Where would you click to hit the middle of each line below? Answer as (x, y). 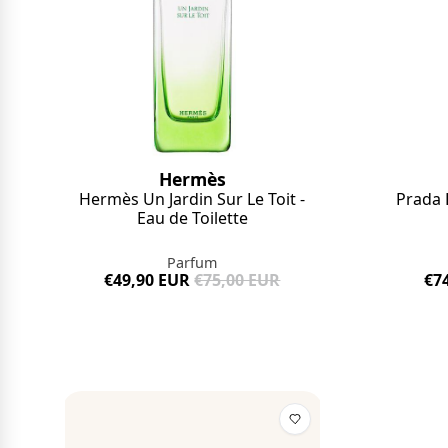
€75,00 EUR (237, 280)
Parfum (192, 263)
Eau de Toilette (192, 218)
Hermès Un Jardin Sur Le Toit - (192, 199)
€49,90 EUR (147, 280)
